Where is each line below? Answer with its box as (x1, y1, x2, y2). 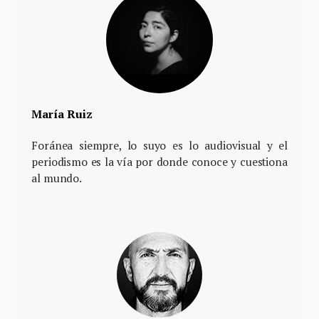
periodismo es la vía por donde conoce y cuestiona (31, 154, 288, 169)
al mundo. (31, 170, 83, 185)
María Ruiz (31, 105, 93, 122)
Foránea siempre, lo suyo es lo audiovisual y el (31, 137, 288, 152)
